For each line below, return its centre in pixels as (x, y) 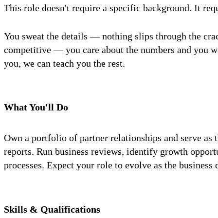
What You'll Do (36, 107)
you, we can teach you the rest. (64, 63)
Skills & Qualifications (52, 209)
